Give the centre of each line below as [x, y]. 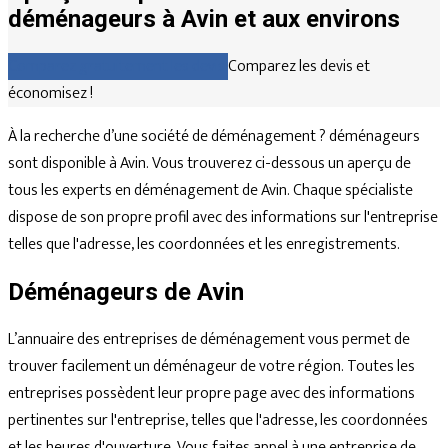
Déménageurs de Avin [126, 291]
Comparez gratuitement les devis [118, 66]
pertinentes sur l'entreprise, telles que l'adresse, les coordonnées [218, 420]
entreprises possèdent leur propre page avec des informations [211, 393]
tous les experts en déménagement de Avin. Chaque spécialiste [210, 190]
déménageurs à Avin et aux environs [204, 18]
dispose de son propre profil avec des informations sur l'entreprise [223, 217]
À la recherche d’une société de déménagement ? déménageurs [214, 136]
